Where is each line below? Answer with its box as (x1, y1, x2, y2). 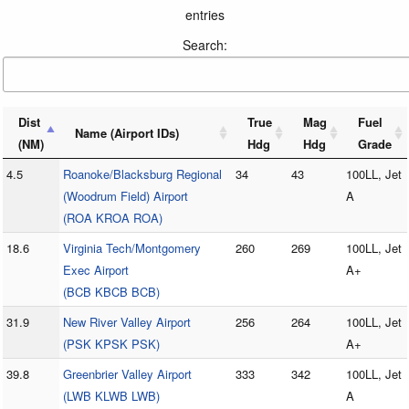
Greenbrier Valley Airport (62, 365, 192, 383)
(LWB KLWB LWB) (62, 387, 160, 405)
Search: (182, 36, 227, 55)
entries (184, 5, 225, 25)
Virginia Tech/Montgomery (62, 239, 201, 257)
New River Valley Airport (62, 313, 191, 331)
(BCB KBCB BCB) (62, 283, 160, 301)
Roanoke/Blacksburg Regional (62, 165, 222, 184)
